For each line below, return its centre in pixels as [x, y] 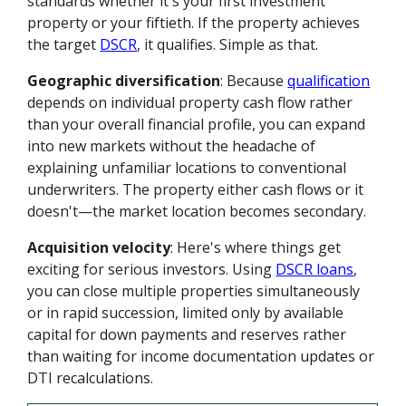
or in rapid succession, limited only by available [186, 313]
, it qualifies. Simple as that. [228, 45]
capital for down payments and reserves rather [187, 335]
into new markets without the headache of [172, 146]
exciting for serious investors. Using [152, 270]
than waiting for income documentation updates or [201, 357]
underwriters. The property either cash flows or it [196, 190]
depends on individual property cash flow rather [190, 103]
